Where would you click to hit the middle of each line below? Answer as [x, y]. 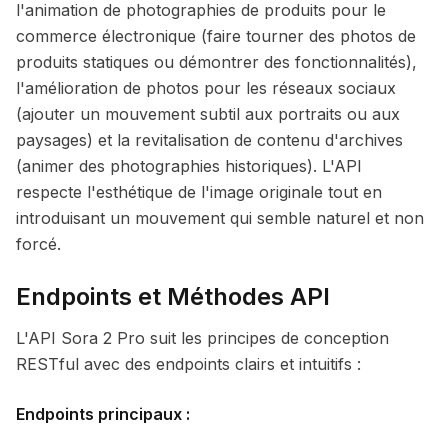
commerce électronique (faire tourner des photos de [216, 36]
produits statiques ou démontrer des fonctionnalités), [216, 62]
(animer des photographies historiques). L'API [189, 166]
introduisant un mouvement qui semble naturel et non [220, 218]
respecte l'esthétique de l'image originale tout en [199, 192]
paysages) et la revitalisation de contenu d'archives [209, 140]
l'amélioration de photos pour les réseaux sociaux [206, 88]
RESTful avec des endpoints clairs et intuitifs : [188, 364]
